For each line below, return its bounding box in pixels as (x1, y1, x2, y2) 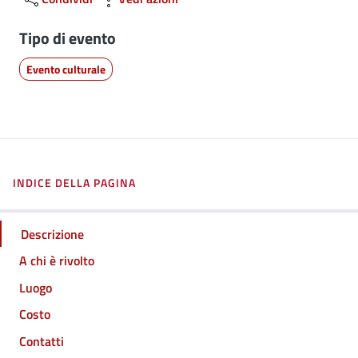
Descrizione (21, 224, 84, 244)
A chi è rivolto (19, 251, 94, 271)
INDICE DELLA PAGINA (13, 174, 136, 191)
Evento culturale (26, 61, 105, 78)
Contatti (19, 331, 64, 351)
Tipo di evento (19, 26, 116, 50)
